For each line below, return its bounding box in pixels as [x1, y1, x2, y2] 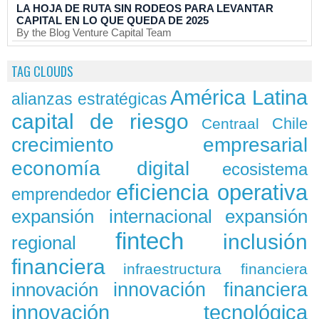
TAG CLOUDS [11, 62, 73, 80]
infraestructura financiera [123, 261, 308, 277]
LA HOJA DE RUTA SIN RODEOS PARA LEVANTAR [16, 2, 273, 14]
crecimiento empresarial [11, 134, 308, 156]
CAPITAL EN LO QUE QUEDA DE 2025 [16, 14, 209, 26]
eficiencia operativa [116, 180, 308, 205]
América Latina [170, 86, 308, 109]
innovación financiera [113, 279, 308, 300]
